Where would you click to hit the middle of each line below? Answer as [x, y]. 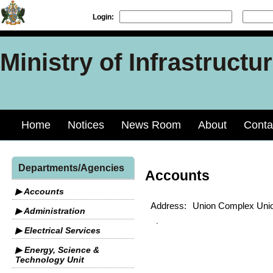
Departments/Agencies [71, 168]
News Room [151, 125]
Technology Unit [50, 260]
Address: [168, 206]
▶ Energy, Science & [57, 250]
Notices [86, 125]
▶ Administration [50, 211]
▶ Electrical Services [58, 230]
